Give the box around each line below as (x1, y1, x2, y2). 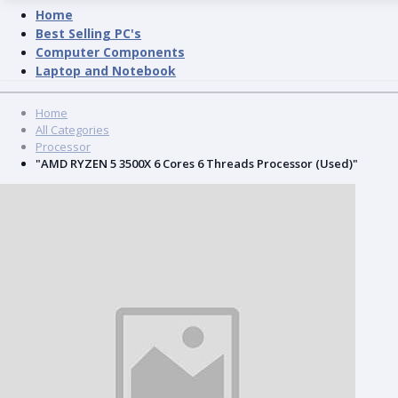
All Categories (36, 122, 109, 139)
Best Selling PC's (36, 25, 141, 43)
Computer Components (36, 44, 185, 61)
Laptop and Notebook (36, 62, 176, 80)
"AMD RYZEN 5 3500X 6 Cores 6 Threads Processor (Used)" (36, 155, 358, 172)
